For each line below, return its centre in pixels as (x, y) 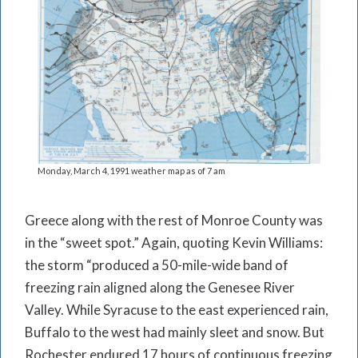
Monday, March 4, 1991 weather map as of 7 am (131, 170)
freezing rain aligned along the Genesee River (160, 287)
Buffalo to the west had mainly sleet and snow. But (175, 332)
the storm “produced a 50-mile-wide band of (157, 265)
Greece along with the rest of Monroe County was (174, 220)
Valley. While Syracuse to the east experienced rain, (177, 309)
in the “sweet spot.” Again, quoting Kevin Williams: (174, 242)
